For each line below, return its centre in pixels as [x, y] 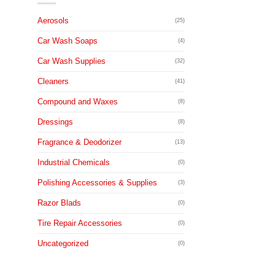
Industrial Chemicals [74, 162]
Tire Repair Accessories [80, 223]
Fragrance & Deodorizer [79, 142]
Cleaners [53, 81]
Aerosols [53, 20]
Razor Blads [59, 203]
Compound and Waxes [78, 101]
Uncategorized [63, 243]
